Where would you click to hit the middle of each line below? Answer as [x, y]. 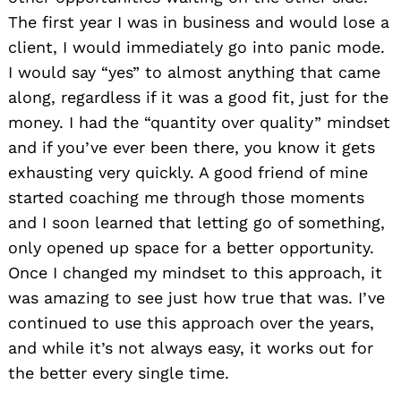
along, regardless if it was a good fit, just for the [198, 97]
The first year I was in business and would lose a [199, 21]
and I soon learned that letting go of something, [196, 222]
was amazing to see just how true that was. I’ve [196, 297]
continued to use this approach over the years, [191, 322]
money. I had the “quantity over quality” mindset [199, 122]
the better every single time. [119, 372]
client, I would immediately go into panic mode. [196, 47]
